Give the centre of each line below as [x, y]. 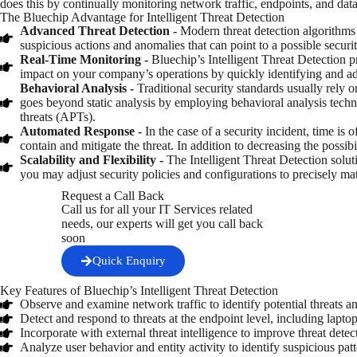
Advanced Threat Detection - [100, 30]
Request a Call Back [113, 195]
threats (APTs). [58, 116]
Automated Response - [82, 131]
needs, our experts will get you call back [163, 223]
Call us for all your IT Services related [157, 209]
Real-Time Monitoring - [86, 59]
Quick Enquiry [129, 260]
